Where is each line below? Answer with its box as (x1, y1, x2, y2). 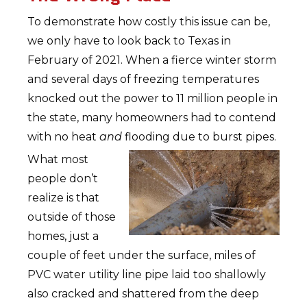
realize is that (27, 191, 100, 205)
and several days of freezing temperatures (27, 73, 260, 86)
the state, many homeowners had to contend (27, 111, 277, 125)
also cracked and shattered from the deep (27, 287, 260, 301)
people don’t (27, 172, 99, 186)
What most (27, 153, 89, 167)
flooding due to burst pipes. (125, 130, 277, 144)
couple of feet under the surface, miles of (27, 249, 256, 262)
